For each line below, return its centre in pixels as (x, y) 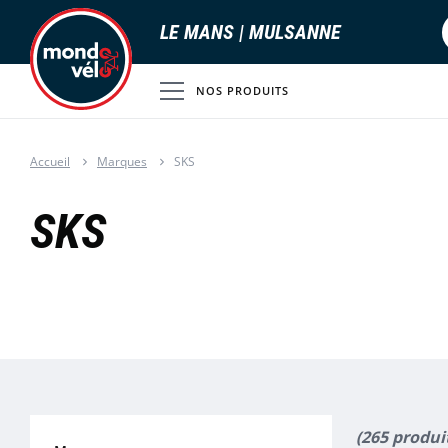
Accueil (50, 161)
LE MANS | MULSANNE (250, 31)
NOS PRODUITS (242, 90)
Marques (122, 161)
